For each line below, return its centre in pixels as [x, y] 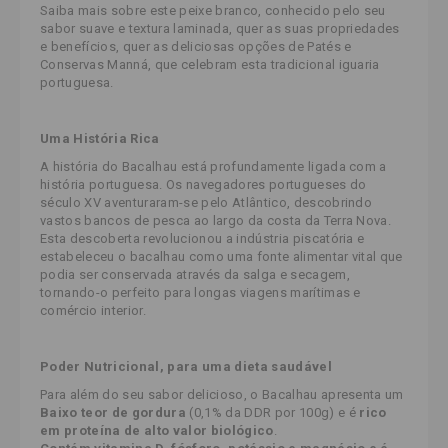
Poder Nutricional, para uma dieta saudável [186, 366]
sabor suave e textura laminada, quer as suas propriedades [220, 28]
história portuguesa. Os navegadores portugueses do [203, 184]
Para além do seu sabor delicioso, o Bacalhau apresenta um [222, 394]
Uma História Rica [100, 138]
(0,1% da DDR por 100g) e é [274, 412]
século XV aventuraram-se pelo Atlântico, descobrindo [206, 202]
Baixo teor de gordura [115, 412]
